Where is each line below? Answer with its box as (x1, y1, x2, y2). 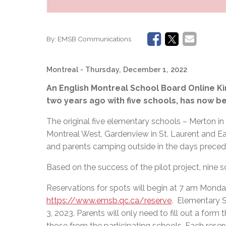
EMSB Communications (58, 35, 131, 43)
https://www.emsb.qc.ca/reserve (46, 196, 172, 206)
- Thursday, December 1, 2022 (80, 65, 187, 74)
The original (46, 117, 90, 127)
